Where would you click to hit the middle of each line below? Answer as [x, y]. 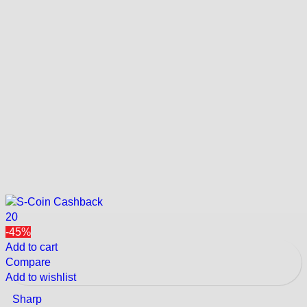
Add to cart [32, 247]
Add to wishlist [41, 277]
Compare [28, 262]
